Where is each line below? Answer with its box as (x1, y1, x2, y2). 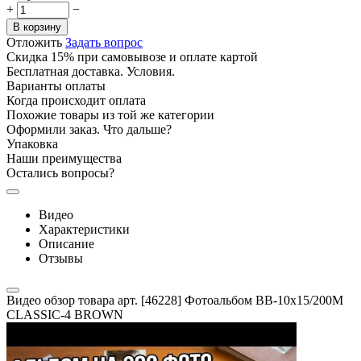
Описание (39, 236, 94, 251)
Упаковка (6, 136, 58, 151)
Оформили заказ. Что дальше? (6, 122, 172, 136)
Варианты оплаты (6, 78, 106, 93)
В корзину (13, 20, 61, 33)
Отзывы (39, 251, 83, 265)
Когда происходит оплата (6, 93, 146, 107)
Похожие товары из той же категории (6, 107, 214, 122)
